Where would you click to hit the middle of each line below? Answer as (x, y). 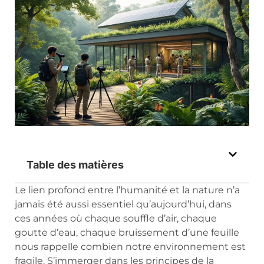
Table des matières (75, 165)
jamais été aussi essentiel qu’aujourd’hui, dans (123, 204)
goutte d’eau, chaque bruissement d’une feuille (127, 233)
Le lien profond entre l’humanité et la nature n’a (127, 190)
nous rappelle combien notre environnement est (130, 247)
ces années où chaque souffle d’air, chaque (116, 219)
